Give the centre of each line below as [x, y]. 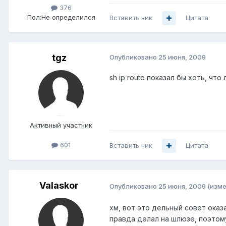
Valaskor [59, 186]
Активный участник [61, 125]
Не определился [68, 17]
